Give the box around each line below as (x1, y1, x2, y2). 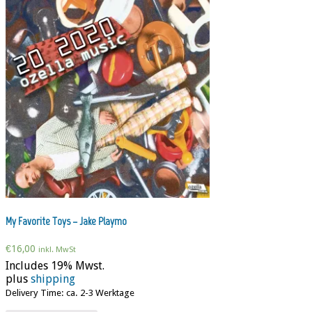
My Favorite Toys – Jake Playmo (6, 214, 127, 228)
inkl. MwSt (38, 244, 76, 255)
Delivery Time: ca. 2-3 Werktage (6, 287, 134, 298)
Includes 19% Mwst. (6, 258, 104, 272)
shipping (31, 272, 75, 286)
